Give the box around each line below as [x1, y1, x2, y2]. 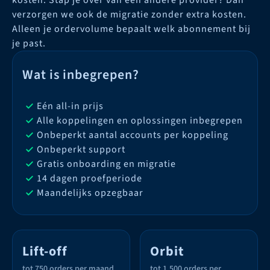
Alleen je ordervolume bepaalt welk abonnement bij [12, 22, 251, 36]
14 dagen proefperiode [37, 172, 142, 185]
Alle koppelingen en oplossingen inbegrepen [37, 114, 243, 127]
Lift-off [22, 242, 67, 261]
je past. [12, 37, 46, 50]
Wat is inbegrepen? [22, 65, 139, 84]
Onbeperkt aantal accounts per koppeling [37, 128, 228, 142]
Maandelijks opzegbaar [37, 186, 143, 199]
